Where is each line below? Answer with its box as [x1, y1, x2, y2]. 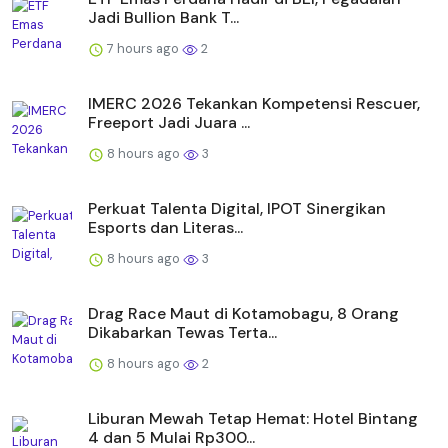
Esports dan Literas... [88, 217, 243, 239]
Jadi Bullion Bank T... [88, 7, 239, 29]
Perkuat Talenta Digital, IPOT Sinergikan [88, 198, 386, 220]
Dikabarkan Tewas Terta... [88, 322, 277, 344]
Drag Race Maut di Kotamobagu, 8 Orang [88, 303, 399, 325]
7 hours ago [104, 40, 182, 58]
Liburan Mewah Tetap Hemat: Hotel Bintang [88, 408, 418, 430]
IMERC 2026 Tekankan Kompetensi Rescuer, [88, 93, 420, 115]
